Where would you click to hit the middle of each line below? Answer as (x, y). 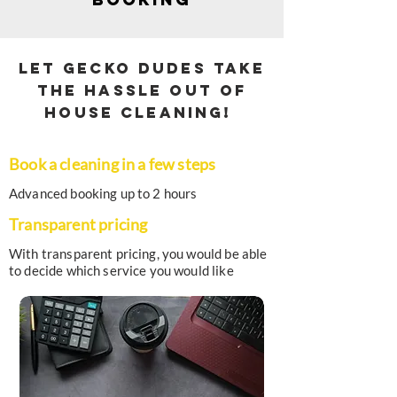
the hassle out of (142, 90)
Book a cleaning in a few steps (113, 164)
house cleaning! (142, 113)
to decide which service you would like (121, 270)
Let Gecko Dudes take (142, 68)
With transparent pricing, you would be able (138, 253)
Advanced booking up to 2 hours (103, 193)
